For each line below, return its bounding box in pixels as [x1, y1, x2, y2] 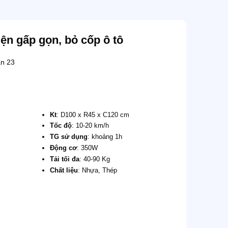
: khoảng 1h [87, 133, 122, 141]
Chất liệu [49, 166, 78, 174]
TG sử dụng [49, 133, 88, 141]
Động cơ [49, 144, 77, 152]
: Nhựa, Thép [77, 166, 117, 174]
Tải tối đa [49, 155, 79, 163]
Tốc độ [49, 122, 72, 130]
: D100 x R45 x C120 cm [56, 110, 129, 119]
